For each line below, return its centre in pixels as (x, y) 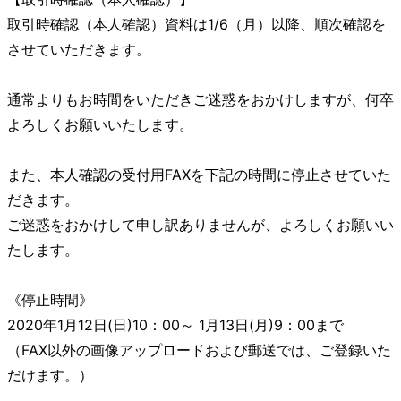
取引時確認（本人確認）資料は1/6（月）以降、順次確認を (196, 24)
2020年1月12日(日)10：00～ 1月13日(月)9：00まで (175, 325)
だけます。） (50, 375)
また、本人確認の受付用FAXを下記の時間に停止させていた (199, 175)
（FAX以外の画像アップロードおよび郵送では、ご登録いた (199, 350)
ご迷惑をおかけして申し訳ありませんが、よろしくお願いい (200, 225)
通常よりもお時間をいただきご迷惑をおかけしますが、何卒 (200, 99)
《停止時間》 (50, 300)
